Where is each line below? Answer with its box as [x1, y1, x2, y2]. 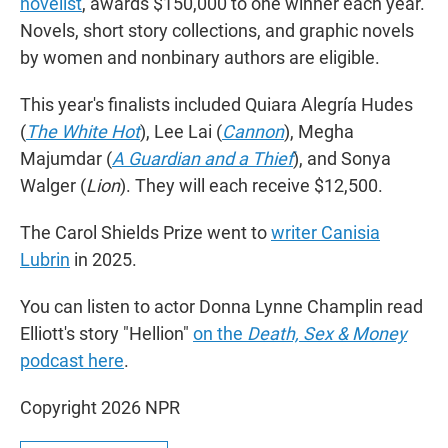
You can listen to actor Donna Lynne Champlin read [20, 296, 423, 318]
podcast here [20, 350, 124, 372]
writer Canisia [271, 222, 380, 244]
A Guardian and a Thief [112, 148, 293, 170]
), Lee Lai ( [140, 121, 222, 143]
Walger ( [20, 175, 86, 197]
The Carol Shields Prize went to [20, 222, 271, 244]
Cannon [222, 121, 284, 143]
